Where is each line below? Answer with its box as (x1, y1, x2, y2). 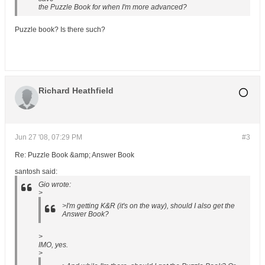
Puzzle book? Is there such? (15, 25, 105, 34)
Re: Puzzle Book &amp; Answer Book (15, 151, 134, 159)
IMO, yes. (38, 241, 68, 249)
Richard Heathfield (38, 86, 114, 95)
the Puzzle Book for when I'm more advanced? (38, 3, 187, 11)
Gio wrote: (38, 180, 71, 189)
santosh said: (15, 167, 57, 176)
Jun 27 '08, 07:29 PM (15, 133, 82, 141)
